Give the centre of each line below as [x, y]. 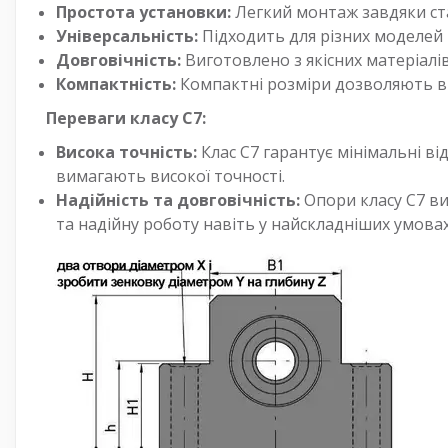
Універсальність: [127, 35]
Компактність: [116, 83]
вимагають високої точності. [170, 175]
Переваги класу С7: [126, 117]
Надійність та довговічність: [178, 199]
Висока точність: [126, 151]
